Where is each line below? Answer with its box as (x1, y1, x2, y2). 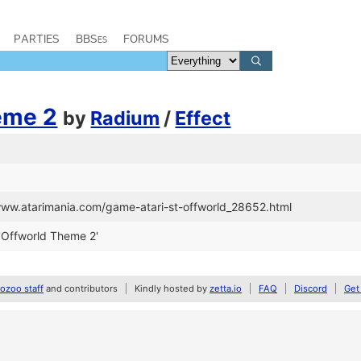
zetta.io (210, 283, 242, 294)
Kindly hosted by (135, 283, 210, 294)
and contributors (44, 283, 118, 294)
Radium (90, 106, 160, 130)
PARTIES (14, 31, 60, 46)
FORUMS (123, 31, 169, 46)
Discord (294, 283, 327, 294)
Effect (175, 106, 231, 130)
